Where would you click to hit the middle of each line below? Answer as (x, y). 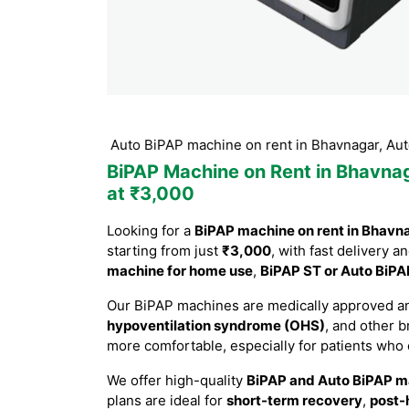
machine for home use (180, 271)
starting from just (164, 251)
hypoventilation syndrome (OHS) (216, 325)
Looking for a (151, 231)
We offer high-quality (177, 380)
